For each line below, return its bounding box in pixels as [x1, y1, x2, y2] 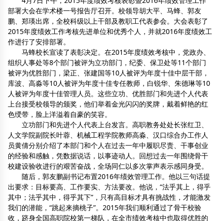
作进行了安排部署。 [8, 37, 71, 47]
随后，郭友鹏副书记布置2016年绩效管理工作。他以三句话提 [22, 172, 211, 182]
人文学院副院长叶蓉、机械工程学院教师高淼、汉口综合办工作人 [8, 130, 209, 140]
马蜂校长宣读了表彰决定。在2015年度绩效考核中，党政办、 [22, 47, 211, 57]
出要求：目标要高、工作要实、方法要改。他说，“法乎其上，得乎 [8, 182, 211, 192]
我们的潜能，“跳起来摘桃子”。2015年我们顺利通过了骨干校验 [8, 203, 202, 213]
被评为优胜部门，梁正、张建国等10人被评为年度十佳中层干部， [8, 68, 210, 78]
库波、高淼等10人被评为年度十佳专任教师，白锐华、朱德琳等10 [8, 78, 211, 88]
